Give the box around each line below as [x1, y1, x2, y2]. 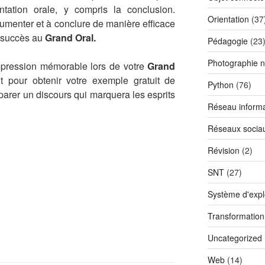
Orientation [207, 13, 249, 25]
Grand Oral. [45, 31, 96, 45]
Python [207, 79, 234, 91]
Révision [207, 144, 240, 157]
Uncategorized [207, 232, 262, 244]
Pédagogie [207, 35, 248, 47]
